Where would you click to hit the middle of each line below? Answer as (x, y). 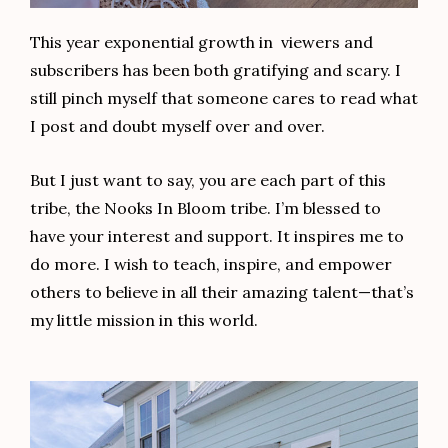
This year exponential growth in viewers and (201, 41)
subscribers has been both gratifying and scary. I (215, 69)
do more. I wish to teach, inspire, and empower (211, 264)
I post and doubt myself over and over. (177, 125)
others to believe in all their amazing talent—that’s (222, 292)
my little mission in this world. (144, 320)
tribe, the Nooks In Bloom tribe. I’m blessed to (205, 208)
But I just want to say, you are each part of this (208, 180)
